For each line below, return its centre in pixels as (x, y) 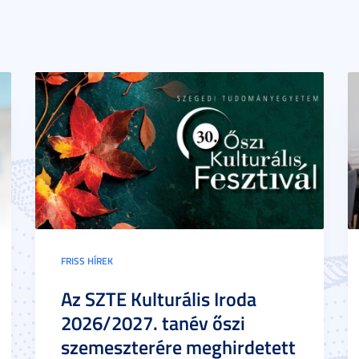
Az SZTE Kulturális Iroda (159, 299)
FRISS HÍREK (87, 261)
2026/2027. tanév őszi (153, 323)
